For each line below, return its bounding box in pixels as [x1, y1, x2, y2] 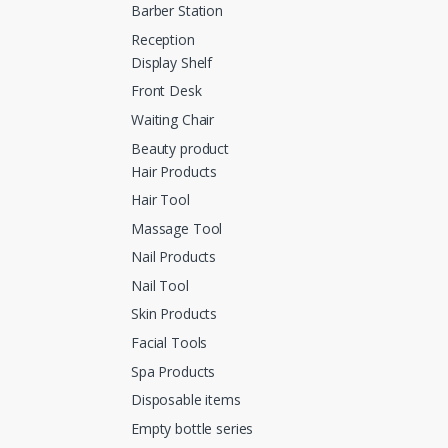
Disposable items [131, 390, 241, 410]
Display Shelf [131, 52, 213, 72]
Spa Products [131, 361, 216, 381]
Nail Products [131, 247, 217, 267]
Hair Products [131, 161, 218, 181]
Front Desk [131, 81, 202, 101]
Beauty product [131, 138, 230, 158]
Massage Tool [131, 218, 223, 238]
